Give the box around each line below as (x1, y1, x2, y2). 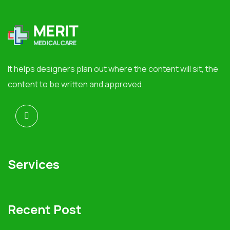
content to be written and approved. (8, 79, 144, 90)
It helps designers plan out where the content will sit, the (8, 63, 218, 75)
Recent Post (8, 201, 82, 218)
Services (8, 156, 60, 173)
